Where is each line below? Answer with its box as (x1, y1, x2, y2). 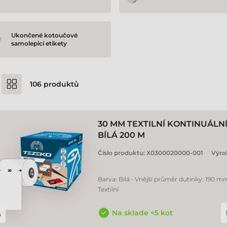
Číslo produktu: (98, 149, 146, 157)
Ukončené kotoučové (11, 31, 78, 39)
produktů (42, 80, 79, 89)
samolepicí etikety (11, 40, 67, 47)
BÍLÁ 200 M (98, 130, 145, 140)
